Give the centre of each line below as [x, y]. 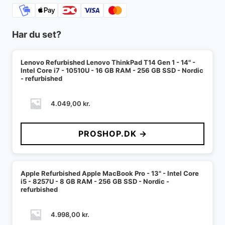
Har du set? [37, 35]
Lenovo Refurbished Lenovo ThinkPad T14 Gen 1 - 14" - [108, 63]
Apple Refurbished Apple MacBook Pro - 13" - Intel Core [110, 174]
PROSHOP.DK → [113, 134]
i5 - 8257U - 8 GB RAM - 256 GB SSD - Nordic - [95, 182]
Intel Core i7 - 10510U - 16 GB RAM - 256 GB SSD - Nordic [112, 71]
